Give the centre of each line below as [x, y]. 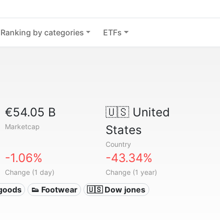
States [124, 130]
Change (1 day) [30, 172]
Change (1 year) [131, 172]
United [149, 112]
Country [118, 144]
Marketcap [23, 126]
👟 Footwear [54, 190]
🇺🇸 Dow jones [116, 190]
